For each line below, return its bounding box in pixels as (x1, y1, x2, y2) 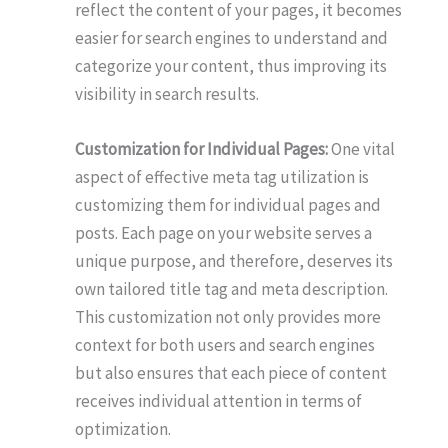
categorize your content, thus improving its (75, 54, 387, 77)
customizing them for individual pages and (75, 193, 381, 216)
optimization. (75, 417, 171, 440)
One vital (328, 137, 395, 160)
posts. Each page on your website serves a (75, 221, 372, 244)
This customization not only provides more (75, 305, 381, 328)
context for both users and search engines (75, 333, 375, 356)
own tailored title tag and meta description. (75, 277, 388, 300)
